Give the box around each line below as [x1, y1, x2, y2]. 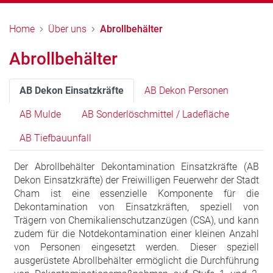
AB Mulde [19, 108, 61, 121]
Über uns [48, 23, 87, 35]
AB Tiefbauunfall [19, 132, 91, 144]
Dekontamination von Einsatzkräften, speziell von [14, 201, 259, 213]
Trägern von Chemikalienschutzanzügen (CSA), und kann [14, 214, 259, 227]
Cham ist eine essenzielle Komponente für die [14, 188, 259, 200]
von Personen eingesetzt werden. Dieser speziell [14, 241, 259, 253]
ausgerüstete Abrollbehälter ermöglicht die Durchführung [14, 255, 259, 267]
